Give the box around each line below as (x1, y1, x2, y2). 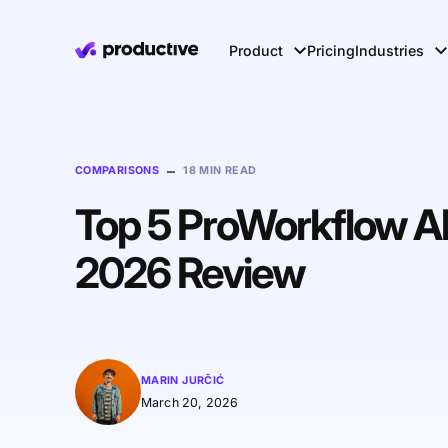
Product (229, 41, 284, 59)
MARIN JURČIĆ (140, 373, 225, 387)
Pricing (307, 41, 356, 59)
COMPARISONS (74, 164, 160, 177)
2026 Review (74, 247, 304, 298)
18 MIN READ (183, 164, 257, 177)
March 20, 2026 (140, 394, 239, 410)
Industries (355, 41, 425, 59)
